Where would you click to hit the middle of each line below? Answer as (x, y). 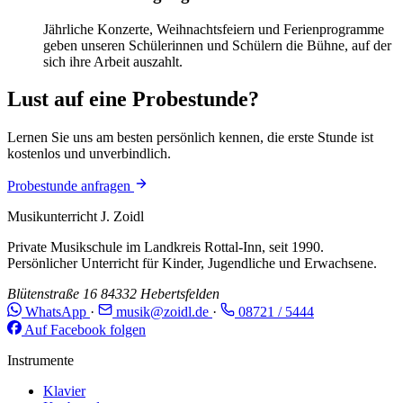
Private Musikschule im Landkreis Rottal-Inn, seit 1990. (166, 247)
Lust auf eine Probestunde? (133, 99)
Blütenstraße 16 (52, 294)
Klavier (64, 391)
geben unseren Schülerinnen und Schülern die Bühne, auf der (217, 45)
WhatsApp (56, 312)
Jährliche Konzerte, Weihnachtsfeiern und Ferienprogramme (214, 29)
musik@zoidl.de (162, 312)
